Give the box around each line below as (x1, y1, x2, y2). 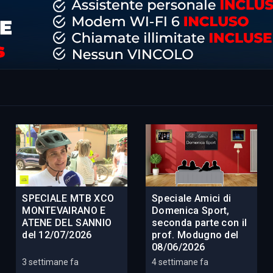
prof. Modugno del (151, 229, 239, 241)
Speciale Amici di (151, 193, 232, 205)
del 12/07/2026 (22, 229, 92, 241)
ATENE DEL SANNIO (22, 217, 112, 229)
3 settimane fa (22, 257, 79, 268)
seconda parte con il (151, 217, 247, 229)
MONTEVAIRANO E (22, 205, 106, 217)
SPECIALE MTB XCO (22, 193, 115, 205)
